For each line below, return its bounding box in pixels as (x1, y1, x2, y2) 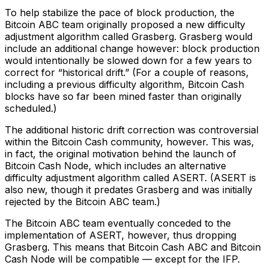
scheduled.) (5, 102, 57, 114)
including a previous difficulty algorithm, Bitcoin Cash (5, 78, 244, 90)
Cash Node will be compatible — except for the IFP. (5, 252, 240, 265)
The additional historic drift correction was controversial (5, 123, 258, 136)
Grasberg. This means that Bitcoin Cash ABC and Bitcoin (5, 240, 261, 253)
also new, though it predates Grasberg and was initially (5, 183, 252, 196)
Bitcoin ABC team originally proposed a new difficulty (5, 18, 245, 31)
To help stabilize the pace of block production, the (5, 6, 234, 19)
